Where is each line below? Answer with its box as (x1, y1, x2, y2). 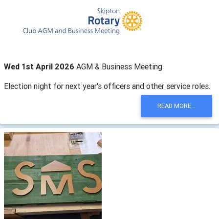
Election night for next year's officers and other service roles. (4, 81, 210, 91)
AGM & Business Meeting (76, 61, 162, 71)
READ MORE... (157, 102, 196, 110)
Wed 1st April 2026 (4, 61, 76, 71)
